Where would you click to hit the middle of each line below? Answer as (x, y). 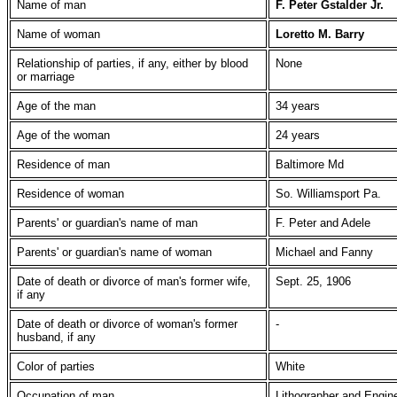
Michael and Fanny (326, 252)
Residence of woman (70, 194)
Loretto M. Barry (320, 34)
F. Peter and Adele (323, 223)
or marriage (46, 77)
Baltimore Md (311, 164)
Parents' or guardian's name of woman (114, 252)
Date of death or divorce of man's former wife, (134, 281)
